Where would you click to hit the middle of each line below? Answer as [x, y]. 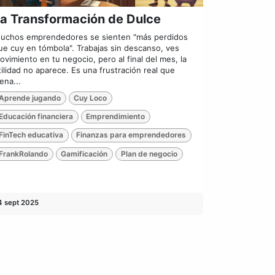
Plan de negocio [149, 153]
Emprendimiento [116, 117]
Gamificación [84, 153]
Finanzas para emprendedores [131, 135]
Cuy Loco [91, 98]
